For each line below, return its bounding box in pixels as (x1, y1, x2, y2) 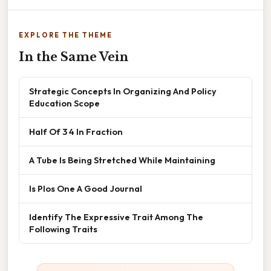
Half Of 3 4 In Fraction (29, 126, 123, 137)
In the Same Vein (19, 50, 128, 64)
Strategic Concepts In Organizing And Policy (29, 85, 217, 97)
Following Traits (29, 223, 97, 235)
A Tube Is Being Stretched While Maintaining (29, 154, 215, 166)
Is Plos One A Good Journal (29, 183, 142, 194)
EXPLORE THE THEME (19, 31, 113, 39)
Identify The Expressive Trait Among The (29, 211, 203, 223)
